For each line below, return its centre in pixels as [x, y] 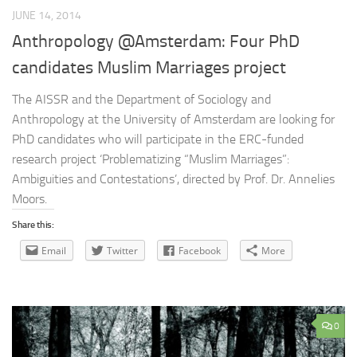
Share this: [33, 225]
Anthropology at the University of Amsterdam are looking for [173, 120]
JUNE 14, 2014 [47, 16]
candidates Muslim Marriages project [149, 68]
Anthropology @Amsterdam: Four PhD [156, 42]
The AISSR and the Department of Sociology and [141, 100]
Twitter [122, 251]
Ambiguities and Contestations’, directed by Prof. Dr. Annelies [173, 179]
